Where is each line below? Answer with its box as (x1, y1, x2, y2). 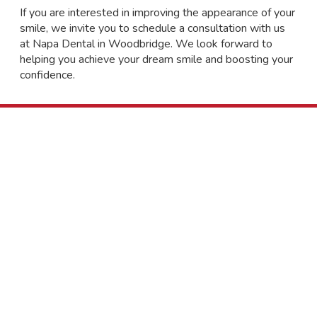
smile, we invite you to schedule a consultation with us (19, 20, 285, 36)
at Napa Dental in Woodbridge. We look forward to (19, 35, 272, 52)
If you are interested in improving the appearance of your (19, 4, 295, 21)
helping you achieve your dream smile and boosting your (19, 51, 293, 67)
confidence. (19, 67, 75, 83)
